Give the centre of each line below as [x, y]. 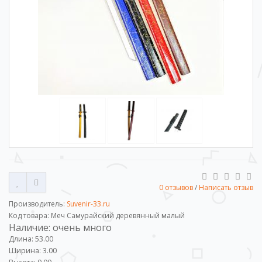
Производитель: [38, 204]
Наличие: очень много [60, 228]
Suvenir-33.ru [88, 204]
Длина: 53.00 [31, 239]
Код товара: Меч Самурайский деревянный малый [97, 216]
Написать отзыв [226, 188]
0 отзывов [176, 188]
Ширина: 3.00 [33, 251]
